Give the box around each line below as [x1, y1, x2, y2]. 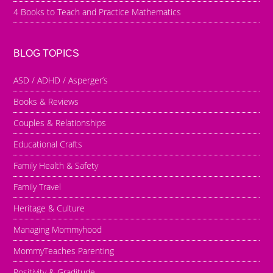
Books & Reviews [13, 95, 79, 107]
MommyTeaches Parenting [13, 244, 115, 257]
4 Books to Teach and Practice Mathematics [13, 5, 182, 18]
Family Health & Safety [13, 159, 99, 171]
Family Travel [13, 180, 62, 193]
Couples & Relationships [13, 116, 107, 129]
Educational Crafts [13, 138, 83, 150]
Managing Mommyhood [13, 223, 102, 235]
